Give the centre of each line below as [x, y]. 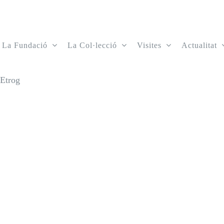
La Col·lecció [92, 45]
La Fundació [25, 45]
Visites [149, 45]
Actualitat [199, 45]
